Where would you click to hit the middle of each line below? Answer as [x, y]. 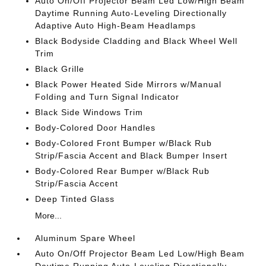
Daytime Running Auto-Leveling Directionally [131, 13]
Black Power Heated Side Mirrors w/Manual [129, 84]
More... [49, 216]
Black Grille [60, 69]
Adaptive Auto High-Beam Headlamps [116, 26]
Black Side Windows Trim [89, 112]
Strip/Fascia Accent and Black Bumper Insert [132, 156]
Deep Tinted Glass [75, 199]
